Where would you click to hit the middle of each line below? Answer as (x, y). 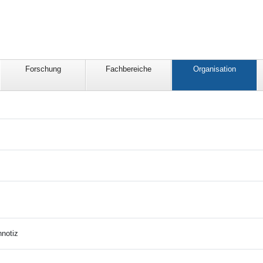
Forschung (43, 69)
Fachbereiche (129, 69)
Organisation (214, 69)
